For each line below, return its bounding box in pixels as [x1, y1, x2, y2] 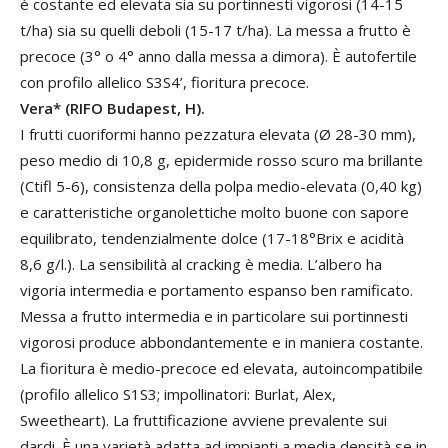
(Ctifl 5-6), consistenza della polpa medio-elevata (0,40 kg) [20, 176, 422, 196]
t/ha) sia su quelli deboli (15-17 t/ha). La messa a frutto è [20, 20, 411, 40]
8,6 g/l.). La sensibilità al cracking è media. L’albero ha [20, 254, 382, 274]
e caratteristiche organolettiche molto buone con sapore [20, 202, 409, 222]
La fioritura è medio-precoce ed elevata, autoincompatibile [20, 358, 423, 378]
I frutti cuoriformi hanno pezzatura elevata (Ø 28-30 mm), [20, 124, 416, 144]
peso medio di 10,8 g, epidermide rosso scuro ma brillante [20, 150, 423, 170]
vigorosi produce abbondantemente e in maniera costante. [20, 332, 423, 352]
